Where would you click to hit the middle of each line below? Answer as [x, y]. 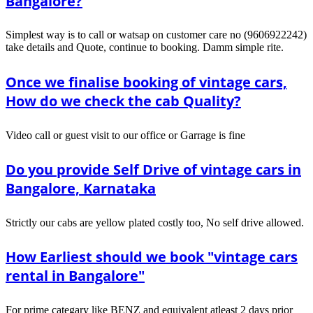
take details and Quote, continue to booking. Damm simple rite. [145, 48]
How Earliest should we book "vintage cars [152, 257]
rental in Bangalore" [75, 276]
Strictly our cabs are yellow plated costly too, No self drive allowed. [155, 222]
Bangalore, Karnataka [81, 189]
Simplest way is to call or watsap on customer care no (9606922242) [156, 35]
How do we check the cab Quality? [123, 101]
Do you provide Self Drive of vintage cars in [153, 170]
